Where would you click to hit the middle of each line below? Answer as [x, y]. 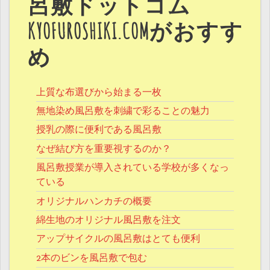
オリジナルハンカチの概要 [94, 201]
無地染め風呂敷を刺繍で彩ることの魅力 [123, 111]
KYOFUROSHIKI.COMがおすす [136, 32]
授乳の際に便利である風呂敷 [99, 130]
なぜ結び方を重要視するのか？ [104, 149]
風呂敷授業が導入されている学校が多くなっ [133, 168]
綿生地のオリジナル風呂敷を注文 [108, 220]
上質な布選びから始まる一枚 [99, 92]
